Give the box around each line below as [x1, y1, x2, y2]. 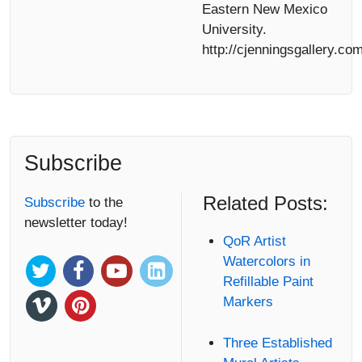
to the [89, 195, 123, 211]
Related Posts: [202, 192, 328, 215]
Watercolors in [222, 254, 310, 270]
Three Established [222, 335, 332, 351]
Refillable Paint [222, 274, 314, 290]
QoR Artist [222, 234, 286, 250]
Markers [222, 294, 273, 310]
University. [202, 21, 267, 37]
